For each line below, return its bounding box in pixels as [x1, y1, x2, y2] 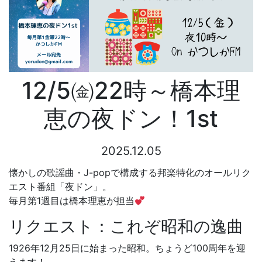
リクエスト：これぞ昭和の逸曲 [9, 216, 243, 237]
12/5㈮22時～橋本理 [22, 76, 240, 105]
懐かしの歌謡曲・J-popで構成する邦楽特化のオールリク [9, 167, 251, 179]
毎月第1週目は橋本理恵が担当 [9, 195, 135, 207]
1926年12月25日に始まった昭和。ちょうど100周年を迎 [9, 242, 246, 254]
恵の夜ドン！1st [44, 104, 218, 133]
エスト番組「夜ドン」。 [9, 181, 112, 193]
